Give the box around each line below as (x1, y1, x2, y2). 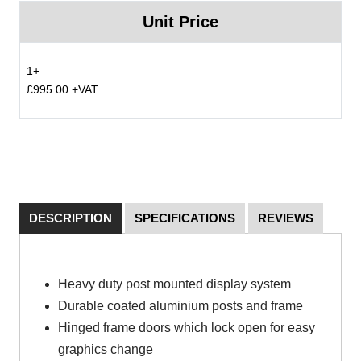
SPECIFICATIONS (135, 211, 235, 225)
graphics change (58, 342, 153, 356)
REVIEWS (258, 211, 313, 225)
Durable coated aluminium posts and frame (58, 299, 303, 313)
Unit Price (143, 13, 218, 31)
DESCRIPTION (29, 211, 112, 225)
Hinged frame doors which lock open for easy (58, 321, 315, 334)
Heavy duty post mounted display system (58, 277, 291, 291)
